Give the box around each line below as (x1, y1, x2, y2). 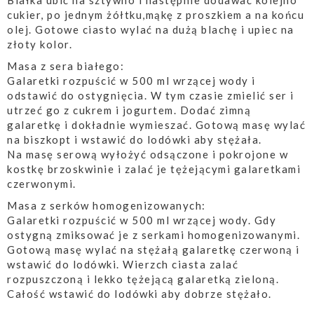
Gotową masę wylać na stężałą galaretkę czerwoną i (7, 243, 300, 257)
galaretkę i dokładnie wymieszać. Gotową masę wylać (7, 118, 306, 132)
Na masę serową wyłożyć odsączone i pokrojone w (7, 148, 288, 161)
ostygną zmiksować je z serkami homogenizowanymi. (7, 228, 300, 242)
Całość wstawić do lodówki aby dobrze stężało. (7, 287, 272, 301)
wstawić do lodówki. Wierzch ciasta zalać (7, 258, 238, 271)
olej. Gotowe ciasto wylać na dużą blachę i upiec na (7, 23, 294, 36)
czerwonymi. (7, 177, 76, 191)
